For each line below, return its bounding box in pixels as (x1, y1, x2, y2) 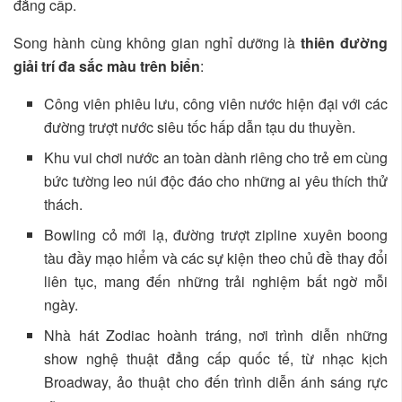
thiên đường (301, 32, 389, 54)
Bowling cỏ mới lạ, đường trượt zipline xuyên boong (44, 224, 388, 246)
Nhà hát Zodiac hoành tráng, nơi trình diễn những (44, 325, 388, 346)
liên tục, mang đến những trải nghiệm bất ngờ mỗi (44, 271, 388, 293)
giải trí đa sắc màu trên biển (13, 56, 200, 77)
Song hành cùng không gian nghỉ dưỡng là (13, 32, 301, 54)
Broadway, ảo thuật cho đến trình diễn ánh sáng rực (44, 371, 388, 393)
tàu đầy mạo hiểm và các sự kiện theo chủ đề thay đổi (44, 248, 388, 269)
